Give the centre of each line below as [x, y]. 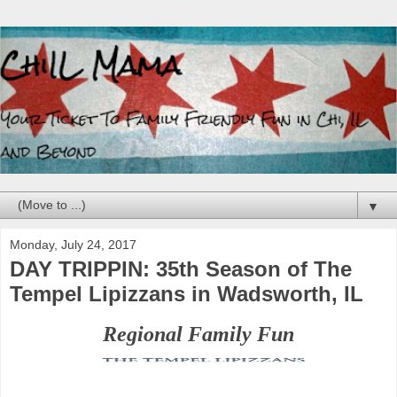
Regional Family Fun [198, 334]
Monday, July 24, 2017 [73, 244]
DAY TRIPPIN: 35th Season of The [181, 269]
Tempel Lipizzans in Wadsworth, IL [187, 293]
